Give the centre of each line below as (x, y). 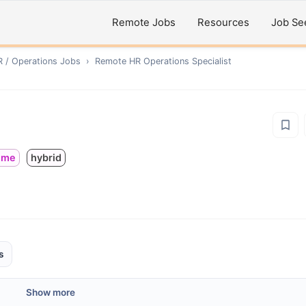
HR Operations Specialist (180, 61)
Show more (51, 292)
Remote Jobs (144, 23)
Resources (223, 23)
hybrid (46, 157)
